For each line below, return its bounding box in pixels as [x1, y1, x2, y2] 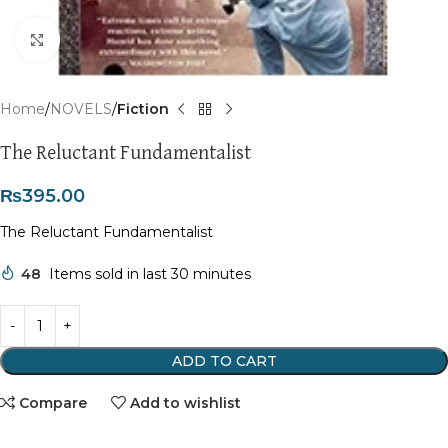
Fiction [117, 100, 169, 118]
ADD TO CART [171, 352, 277, 370]
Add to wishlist [130, 394, 242, 412]
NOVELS [50, 100, 112, 118]
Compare [19, 394, 88, 412]
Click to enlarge [59, 31, 167, 47]
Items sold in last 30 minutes [49, 265, 251, 283]
